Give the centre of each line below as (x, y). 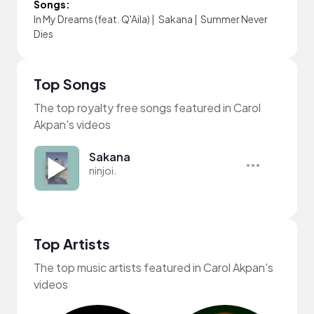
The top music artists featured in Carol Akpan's (153, 267)
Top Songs (70, 84)
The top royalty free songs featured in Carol (147, 108)
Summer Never (234, 19)
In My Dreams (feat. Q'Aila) (92, 19)
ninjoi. (103, 170)
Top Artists (72, 244)
